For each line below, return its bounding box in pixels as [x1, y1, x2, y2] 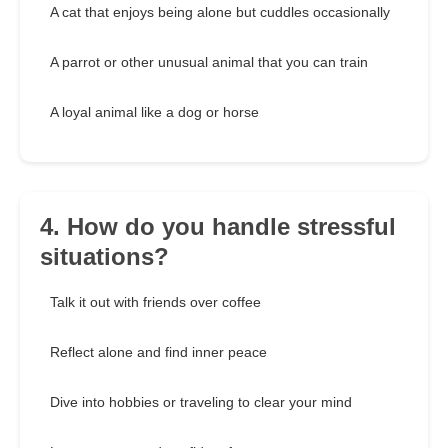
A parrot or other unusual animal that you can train [50, 54, 368, 71]
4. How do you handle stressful [40, 213, 396, 241]
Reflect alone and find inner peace [50, 344, 267, 361]
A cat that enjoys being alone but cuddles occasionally [50, 4, 390, 21]
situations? [40, 243, 169, 271]
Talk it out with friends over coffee [50, 294, 261, 311]
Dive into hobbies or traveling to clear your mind [50, 394, 352, 411]
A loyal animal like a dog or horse [50, 104, 259, 121]
